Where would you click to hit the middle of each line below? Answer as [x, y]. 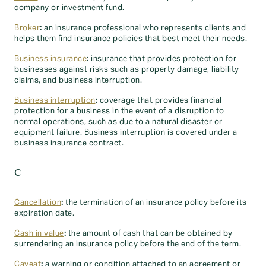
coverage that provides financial [160, 100]
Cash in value [39, 233]
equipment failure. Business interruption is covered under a [126, 132]
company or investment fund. [69, 8]
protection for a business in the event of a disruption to [119, 111]
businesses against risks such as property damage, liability [127, 69]
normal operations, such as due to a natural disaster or [118, 122]
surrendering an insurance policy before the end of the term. [128, 244]
